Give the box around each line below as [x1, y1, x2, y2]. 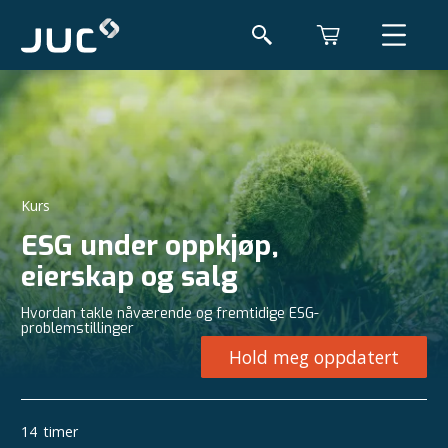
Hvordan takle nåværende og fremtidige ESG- [21, 304, 319, 323]
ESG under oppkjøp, [21, 227, 279, 264]
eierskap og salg [21, 258, 238, 295]
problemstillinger [21, 319, 134, 338]
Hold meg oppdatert [229, 345, 399, 369]
